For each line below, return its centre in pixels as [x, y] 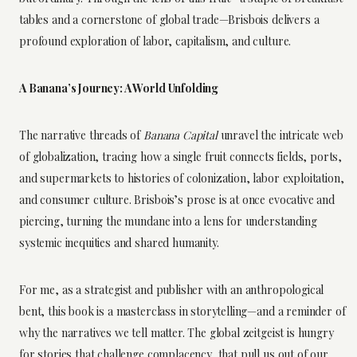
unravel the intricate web [280, 135]
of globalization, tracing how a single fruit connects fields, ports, [181, 156]
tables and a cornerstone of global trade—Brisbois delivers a [169, 19]
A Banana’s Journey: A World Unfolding [119, 88]
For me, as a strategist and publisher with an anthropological [172, 289]
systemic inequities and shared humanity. [119, 242]
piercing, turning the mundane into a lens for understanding [168, 221]
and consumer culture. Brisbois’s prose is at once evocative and [177, 199]
